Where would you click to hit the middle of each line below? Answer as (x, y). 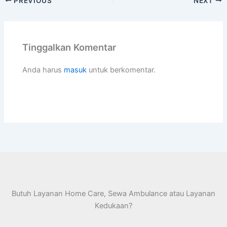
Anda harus (43, 70)
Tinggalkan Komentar (69, 47)
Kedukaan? (113, 205)
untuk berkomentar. (121, 70)
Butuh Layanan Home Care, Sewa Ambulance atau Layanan (113, 193)
